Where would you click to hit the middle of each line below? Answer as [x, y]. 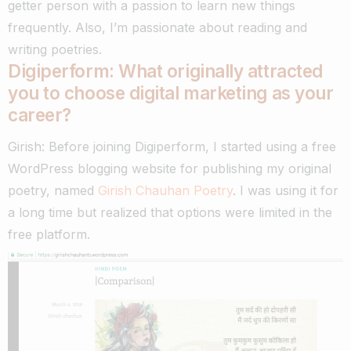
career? [40, 114]
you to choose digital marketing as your [171, 92]
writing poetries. [55, 49]
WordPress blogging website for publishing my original [170, 168]
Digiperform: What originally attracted [165, 71]
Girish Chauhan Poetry [165, 190]
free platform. [49, 234]
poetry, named [53, 190]
